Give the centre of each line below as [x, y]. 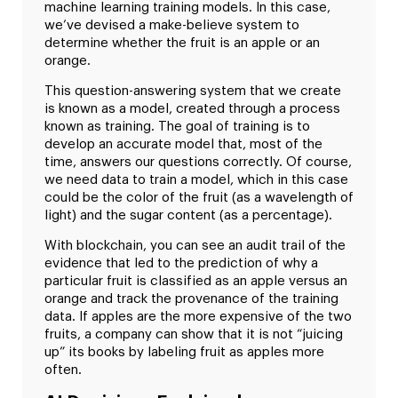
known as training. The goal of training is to [177, 127]
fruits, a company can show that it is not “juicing [194, 335]
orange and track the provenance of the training [191, 299]
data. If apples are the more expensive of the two [198, 317]
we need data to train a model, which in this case [196, 180]
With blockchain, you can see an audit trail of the [195, 246]
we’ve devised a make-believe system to [172, 25]
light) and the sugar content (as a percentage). [188, 216]
